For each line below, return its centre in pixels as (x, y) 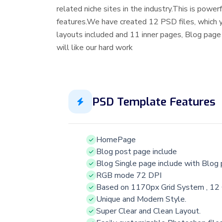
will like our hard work (95, 48)
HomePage (116, 140)
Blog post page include (137, 152)
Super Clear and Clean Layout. (148, 211)
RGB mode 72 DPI (129, 176)
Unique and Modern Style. (141, 199)
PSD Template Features (154, 101)
